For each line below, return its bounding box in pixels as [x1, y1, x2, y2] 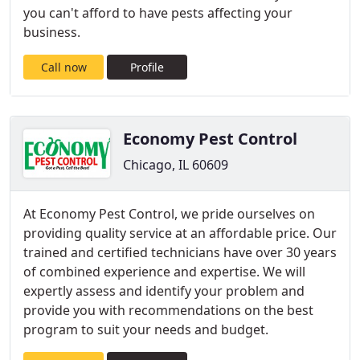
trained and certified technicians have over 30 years [23, 243, 337, 261]
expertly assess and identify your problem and [23, 282, 305, 300]
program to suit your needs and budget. [23, 321, 268, 338]
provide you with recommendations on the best [23, 301, 313, 319]
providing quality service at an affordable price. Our [23, 224, 337, 242]
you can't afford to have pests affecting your [23, 4, 292, 22]
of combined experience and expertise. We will [23, 263, 305, 280]
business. [23, 23, 80, 41]
